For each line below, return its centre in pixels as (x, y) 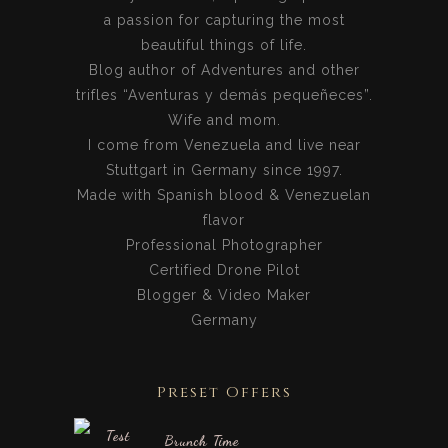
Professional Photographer (224, 245)
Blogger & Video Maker (224, 295)
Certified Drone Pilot (224, 270)
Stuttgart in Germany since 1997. (224, 170)
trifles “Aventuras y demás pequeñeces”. (224, 95)
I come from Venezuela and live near (224, 145)
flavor (224, 220)
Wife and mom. (224, 120)
